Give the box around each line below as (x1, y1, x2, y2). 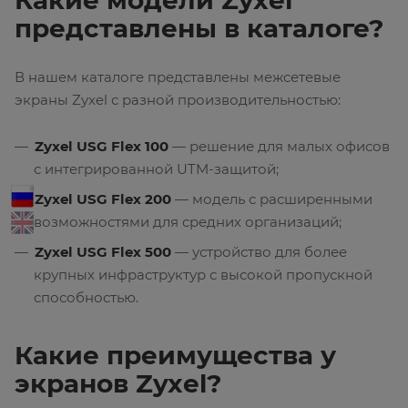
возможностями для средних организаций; (34, 213, 342, 231)
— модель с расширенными (171, 190, 372, 209)
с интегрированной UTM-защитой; (34, 160, 279, 178)
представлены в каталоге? (15, 13, 383, 45)
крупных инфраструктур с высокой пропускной (34, 266, 372, 284)
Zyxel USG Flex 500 (35, 243, 171, 261)
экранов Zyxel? (15, 368, 221, 400)
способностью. (34, 289, 138, 307)
